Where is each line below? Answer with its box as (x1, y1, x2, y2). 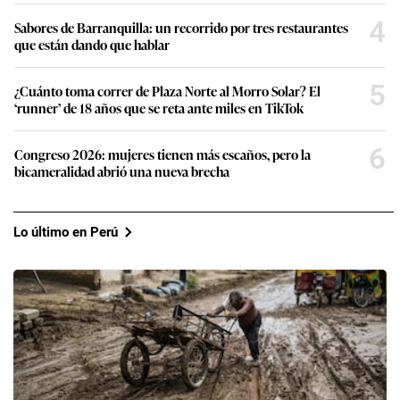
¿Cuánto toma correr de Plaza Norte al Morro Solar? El (14, 81, 321, 101)
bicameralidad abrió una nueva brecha (14, 162, 229, 181)
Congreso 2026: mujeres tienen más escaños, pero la (14, 145, 311, 164)
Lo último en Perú (13, 223, 118, 240)
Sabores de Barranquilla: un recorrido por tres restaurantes (14, 18, 348, 37)
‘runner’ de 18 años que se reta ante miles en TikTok (14, 98, 304, 118)
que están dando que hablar (14, 35, 170, 54)
